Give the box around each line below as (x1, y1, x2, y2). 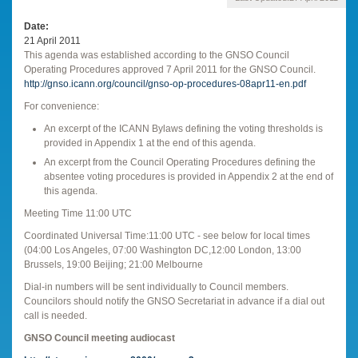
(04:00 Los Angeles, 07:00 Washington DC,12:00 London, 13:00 (24, 244, 301, 256)
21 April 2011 (24, 34, 81, 46)
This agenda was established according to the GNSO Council (24, 49, 289, 61)
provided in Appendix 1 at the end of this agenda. (44, 137, 256, 149)
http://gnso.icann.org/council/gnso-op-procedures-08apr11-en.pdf (24, 78, 306, 89)
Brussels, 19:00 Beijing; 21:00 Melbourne (24, 258, 203, 270)
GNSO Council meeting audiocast (24, 332, 175, 344)
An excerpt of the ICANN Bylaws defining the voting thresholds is (44, 122, 323, 134)
